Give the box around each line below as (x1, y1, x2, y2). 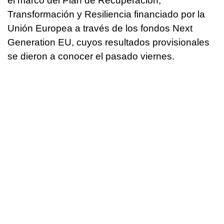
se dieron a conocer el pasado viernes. (7, 50, 174, 61)
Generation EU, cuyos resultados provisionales (7, 36, 209, 47)
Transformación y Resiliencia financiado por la (7, 8, 205, 19)
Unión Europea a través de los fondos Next (7, 22, 192, 33)
